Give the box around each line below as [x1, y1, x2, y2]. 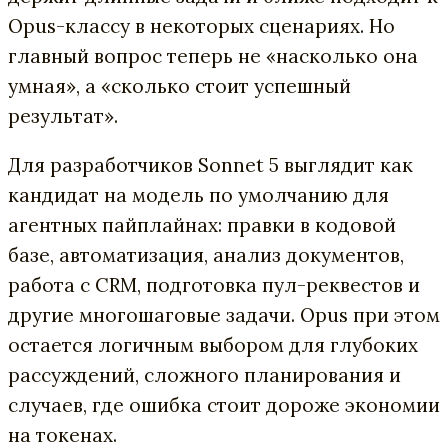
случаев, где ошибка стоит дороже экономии [8, 392, 440, 417]
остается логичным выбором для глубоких [8, 332, 418, 357]
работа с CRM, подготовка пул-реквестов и [8, 272, 420, 297]
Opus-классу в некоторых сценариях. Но [8, 13, 395, 38]
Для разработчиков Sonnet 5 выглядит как [8, 152, 413, 177]
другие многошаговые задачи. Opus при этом [8, 302, 440, 327]
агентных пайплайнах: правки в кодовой [8, 212, 396, 237]
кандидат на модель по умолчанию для [8, 182, 389, 207]
